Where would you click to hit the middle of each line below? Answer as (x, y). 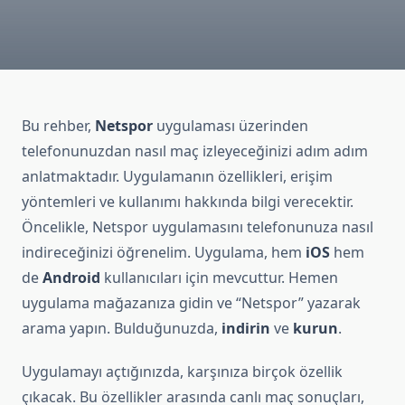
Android (71, 278)
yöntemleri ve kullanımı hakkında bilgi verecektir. (188, 202)
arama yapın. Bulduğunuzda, (122, 329)
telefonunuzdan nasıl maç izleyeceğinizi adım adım (195, 151)
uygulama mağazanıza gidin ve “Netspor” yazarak (191, 303)
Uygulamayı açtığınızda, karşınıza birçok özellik (182, 372)
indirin (246, 329)
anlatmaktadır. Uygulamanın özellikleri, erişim (177, 177)
